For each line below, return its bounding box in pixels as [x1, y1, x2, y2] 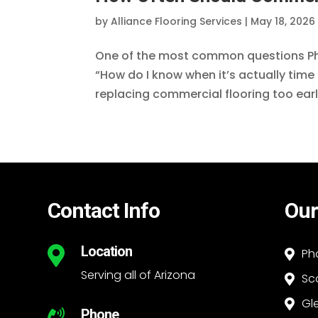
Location [81, 243, 133, 261]
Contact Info [48, 198, 160, 224]
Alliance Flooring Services [111, 13, 243, 28]
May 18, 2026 [251, 13, 316, 28]
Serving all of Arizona [81, 267, 196, 284]
